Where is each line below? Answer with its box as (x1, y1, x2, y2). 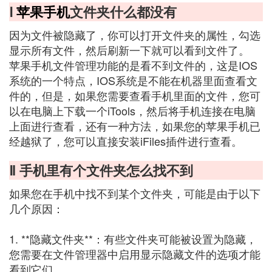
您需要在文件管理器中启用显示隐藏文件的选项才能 (9, 246, 260, 262)
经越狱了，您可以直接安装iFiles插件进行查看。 (9, 133, 242, 149)
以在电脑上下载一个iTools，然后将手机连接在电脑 (9, 103, 256, 118)
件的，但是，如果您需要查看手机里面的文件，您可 (9, 87, 260, 103)
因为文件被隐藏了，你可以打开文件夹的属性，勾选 (9, 27, 260, 42)
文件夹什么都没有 (70, 2, 177, 21)
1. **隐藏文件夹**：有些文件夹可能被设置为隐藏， (9, 231, 257, 246)
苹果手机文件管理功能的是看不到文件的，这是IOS (9, 57, 257, 73)
